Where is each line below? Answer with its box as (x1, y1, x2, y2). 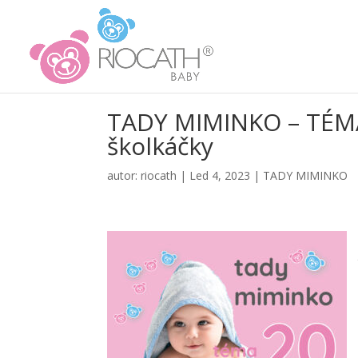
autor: (107, 168, 141, 183)
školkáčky (107, 129, 214, 162)
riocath (141, 168, 177, 183)
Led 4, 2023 (189, 168, 251, 183)
